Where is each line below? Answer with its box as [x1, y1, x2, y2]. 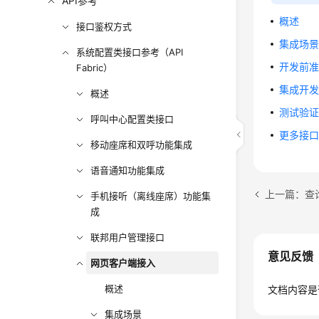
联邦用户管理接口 [90, 231, 165, 243]
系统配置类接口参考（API [76, 46, 184, 58]
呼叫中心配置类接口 [90, 113, 174, 125]
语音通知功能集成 [90, 164, 165, 176]
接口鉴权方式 [76, 21, 132, 32]
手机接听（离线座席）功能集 [90, 190, 211, 202]
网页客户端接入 [90, 257, 156, 268]
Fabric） [76, 62, 113, 73]
